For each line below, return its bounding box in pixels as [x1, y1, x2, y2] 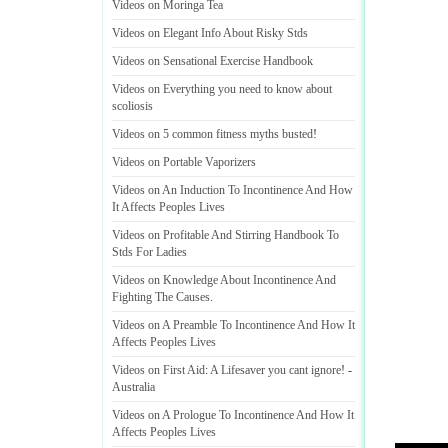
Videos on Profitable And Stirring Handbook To [112, 228, 339, 242]
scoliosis [112, 99, 153, 113]
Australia [112, 380, 155, 394]
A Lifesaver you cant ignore [210, 363, 341, 377]
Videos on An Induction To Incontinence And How [112, 183, 353, 197]
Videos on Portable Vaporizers [112, 155, 256, 169]
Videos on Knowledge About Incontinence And [112, 273, 336, 287]
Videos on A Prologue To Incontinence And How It [112, 408, 354, 422]
